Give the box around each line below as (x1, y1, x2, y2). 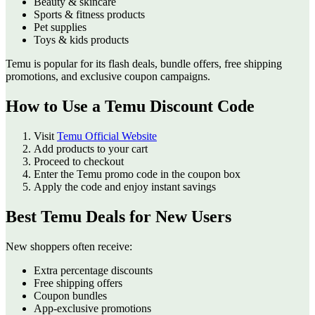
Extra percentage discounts (34, 264, 153, 276)
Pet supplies (34, 21, 86, 34)
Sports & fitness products (34, 8, 145, 21)
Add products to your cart (34, 143, 148, 155)
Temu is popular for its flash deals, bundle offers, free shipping (6, 58, 282, 70)
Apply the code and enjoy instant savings (34, 181, 216, 193)
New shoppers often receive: (6, 240, 132, 252)
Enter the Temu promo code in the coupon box (34, 168, 240, 181)
